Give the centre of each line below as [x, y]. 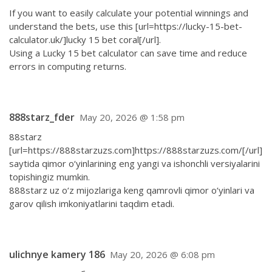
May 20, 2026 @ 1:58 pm [132, 117]
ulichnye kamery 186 [57, 254]
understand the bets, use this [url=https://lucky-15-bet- [126, 26]
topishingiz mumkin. [49, 177]
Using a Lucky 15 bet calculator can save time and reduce [128, 53]
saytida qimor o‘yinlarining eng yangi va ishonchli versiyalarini [134, 163]
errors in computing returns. [68, 66]
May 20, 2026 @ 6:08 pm [162, 254]
